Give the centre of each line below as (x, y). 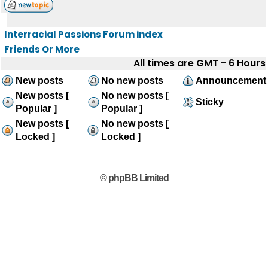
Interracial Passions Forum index (83, 34)
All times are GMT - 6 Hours (200, 63)
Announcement (231, 80)
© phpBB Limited (134, 178)
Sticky (210, 102)
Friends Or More (42, 49)
